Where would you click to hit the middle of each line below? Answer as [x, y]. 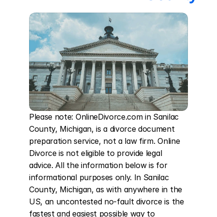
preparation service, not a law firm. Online [105, 141]
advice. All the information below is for [98, 165]
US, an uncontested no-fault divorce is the [107, 201]
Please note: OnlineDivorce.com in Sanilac [104, 117]
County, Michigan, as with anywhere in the [106, 189]
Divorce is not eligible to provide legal [96, 153]
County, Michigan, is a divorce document [102, 129]
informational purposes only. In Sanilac [99, 177]
